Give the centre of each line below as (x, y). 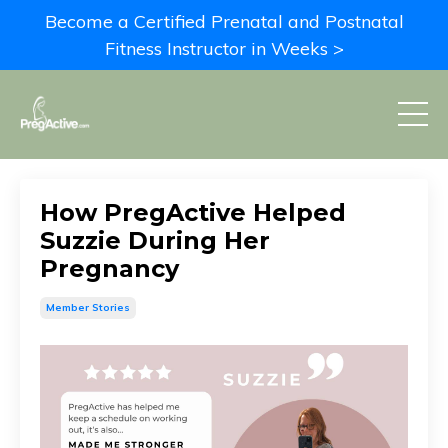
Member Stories (88, 307)
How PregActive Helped (193, 212)
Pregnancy (109, 268)
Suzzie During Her (155, 240)
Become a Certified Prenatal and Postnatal (224, 21)
